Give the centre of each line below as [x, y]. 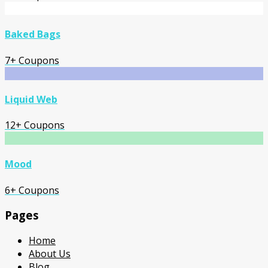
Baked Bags [33, 34]
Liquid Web [31, 99]
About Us [50, 254]
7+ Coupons [32, 60]
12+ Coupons [35, 125]
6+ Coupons [32, 190]
